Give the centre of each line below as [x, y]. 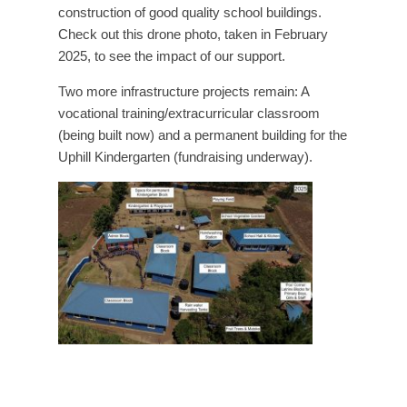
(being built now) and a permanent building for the [203, 135]
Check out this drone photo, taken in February [193, 35]
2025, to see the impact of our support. [172, 56]
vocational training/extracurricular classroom [189, 114]
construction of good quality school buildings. [190, 13]
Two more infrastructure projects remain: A [184, 92]
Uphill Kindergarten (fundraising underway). [185, 157]
